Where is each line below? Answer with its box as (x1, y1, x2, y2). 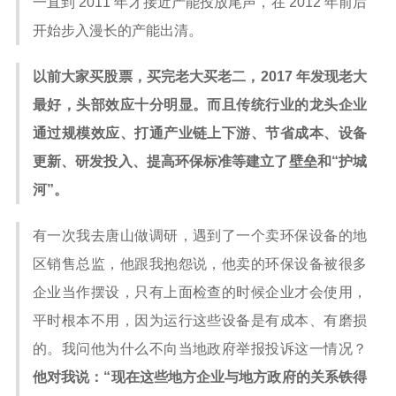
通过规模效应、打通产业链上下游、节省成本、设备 (33, 126, 367, 141)
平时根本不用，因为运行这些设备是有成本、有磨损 (33, 313, 367, 328)
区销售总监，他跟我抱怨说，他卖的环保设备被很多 (33, 256, 367, 271)
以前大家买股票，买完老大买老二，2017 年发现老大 (33, 69, 367, 84)
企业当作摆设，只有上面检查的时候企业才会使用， (33, 285, 367, 300)
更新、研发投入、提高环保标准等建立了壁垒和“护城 (33, 154, 367, 169)
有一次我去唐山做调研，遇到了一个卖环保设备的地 (33, 228, 367, 243)
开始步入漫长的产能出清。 (33, 23, 202, 38)
